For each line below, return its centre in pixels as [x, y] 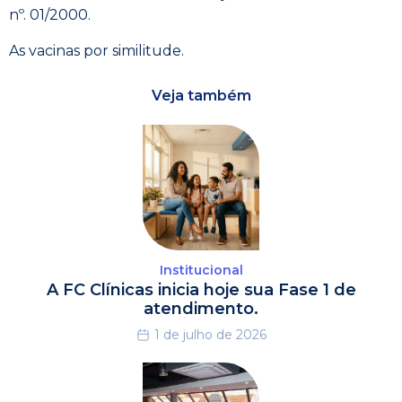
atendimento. [201, 309]
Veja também [201, 96]
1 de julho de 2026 [210, 335]
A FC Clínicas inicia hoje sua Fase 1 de [201, 290]
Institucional [201, 270]
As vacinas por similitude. [96, 51]
